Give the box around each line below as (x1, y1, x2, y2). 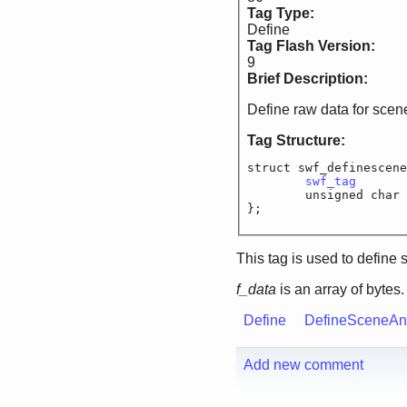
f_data (236, 282, 276, 298)
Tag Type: (247, 5, 318, 22)
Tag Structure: (247, 133, 349, 149)
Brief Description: (247, 71, 372, 87)
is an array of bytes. (276, 282, 404, 298)
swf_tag (305, 174, 356, 189)
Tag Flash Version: (247, 38, 379, 55)
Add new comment (243, 357, 363, 373)
